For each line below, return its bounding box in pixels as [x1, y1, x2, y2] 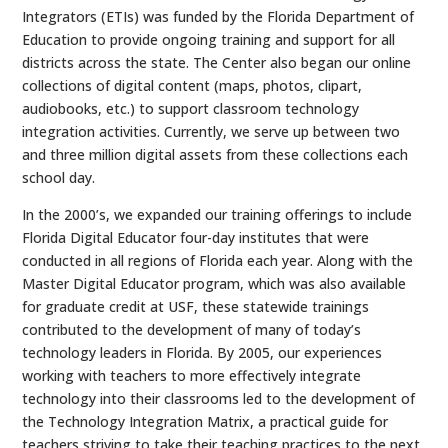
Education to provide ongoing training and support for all [22, 30, 396, 49]
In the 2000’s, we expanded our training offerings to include [22, 205, 413, 224]
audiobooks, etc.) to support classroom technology [22, 99, 360, 118]
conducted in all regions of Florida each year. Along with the [22, 251, 414, 270]
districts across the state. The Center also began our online [22, 53, 412, 72]
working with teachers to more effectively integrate [22, 366, 362, 385]
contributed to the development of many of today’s [22, 320, 362, 339]
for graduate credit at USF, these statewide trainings [22, 297, 370, 316]
